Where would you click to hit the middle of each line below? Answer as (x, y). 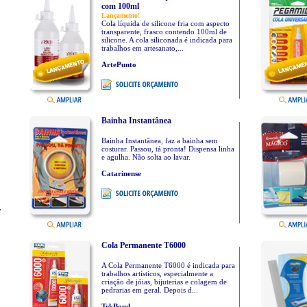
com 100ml (120, 6)
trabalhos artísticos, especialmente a (157, 273)
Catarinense (121, 173)
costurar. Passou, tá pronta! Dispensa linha (168, 149)
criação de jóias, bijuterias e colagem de (164, 282)
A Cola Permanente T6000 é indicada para (168, 265)
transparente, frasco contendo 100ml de (164, 32)
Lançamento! (120, 15)
